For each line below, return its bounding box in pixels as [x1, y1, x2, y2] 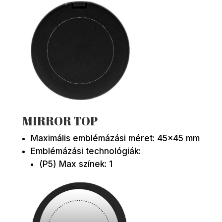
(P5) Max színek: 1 [39, 159, 112, 169]
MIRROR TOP [22, 112, 98, 129]
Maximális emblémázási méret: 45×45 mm [30, 133, 200, 143]
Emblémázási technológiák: [30, 146, 141, 156]
